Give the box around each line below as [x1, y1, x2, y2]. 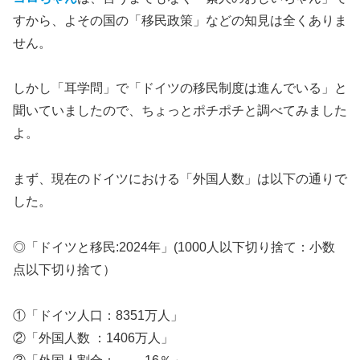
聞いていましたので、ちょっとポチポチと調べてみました [13, 104, 347, 118]
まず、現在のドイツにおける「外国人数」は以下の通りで [13, 172, 347, 186]
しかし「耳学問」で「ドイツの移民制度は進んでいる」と [13, 81, 347, 96]
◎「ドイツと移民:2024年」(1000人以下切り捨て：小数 [13, 239, 335, 254]
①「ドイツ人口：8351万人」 [13, 308, 183, 322]
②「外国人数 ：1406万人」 [13, 330, 174, 345]
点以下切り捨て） [13, 262, 116, 276]
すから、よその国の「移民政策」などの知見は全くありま [13, 13, 347, 27]
